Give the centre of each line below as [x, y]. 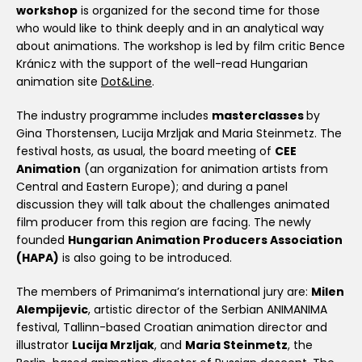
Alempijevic [52, 310]
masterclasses [259, 116]
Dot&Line [126, 82]
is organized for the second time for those [199, 11]
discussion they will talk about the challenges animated [173, 205]
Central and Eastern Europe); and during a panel [152, 187]
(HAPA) [38, 258]
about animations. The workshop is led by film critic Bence [181, 46]
